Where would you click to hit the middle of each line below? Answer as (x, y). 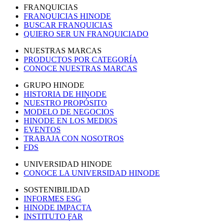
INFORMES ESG (53, 199)
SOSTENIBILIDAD (57, 190)
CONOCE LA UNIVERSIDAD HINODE (92, 173)
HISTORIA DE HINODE (65, 94)
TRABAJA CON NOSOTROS (74, 139)
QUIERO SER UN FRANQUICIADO (86, 34)
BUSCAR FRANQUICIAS (68, 25)
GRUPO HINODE (54, 85)
